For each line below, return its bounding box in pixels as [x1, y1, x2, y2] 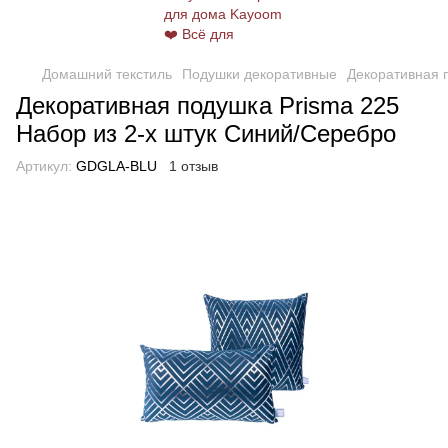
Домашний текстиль [42, 66, 172, 82]
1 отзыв [169, 158, 218, 174]
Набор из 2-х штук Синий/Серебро [16, 120, 396, 147]
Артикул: [16, 158, 72, 174]
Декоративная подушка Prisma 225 [16, 92, 399, 119]
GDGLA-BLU [72, 158, 157, 174]
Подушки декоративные [182, 66, 337, 82]
